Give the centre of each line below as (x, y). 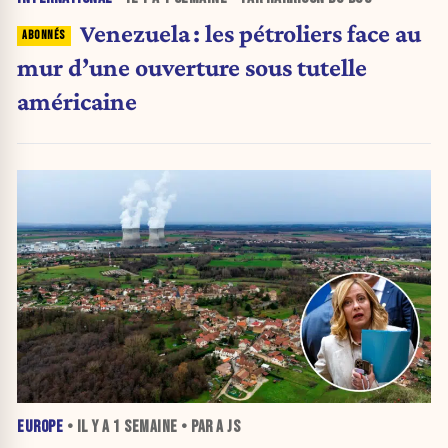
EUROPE (40, 427)
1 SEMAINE (145, 427)
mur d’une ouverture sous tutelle (192, 66)
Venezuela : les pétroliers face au (250, 32)
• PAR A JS (208, 427)
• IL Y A (88, 427)
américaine (77, 100)
